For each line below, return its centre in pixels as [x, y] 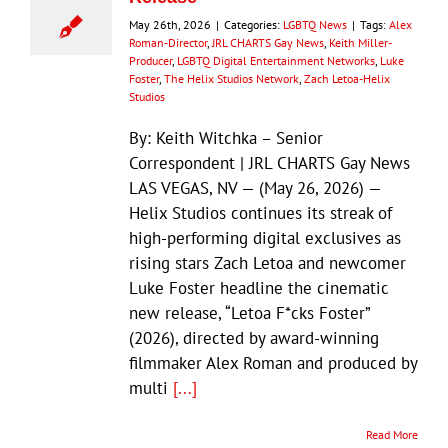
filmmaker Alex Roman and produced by [273, 362]
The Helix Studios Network [231, 78]
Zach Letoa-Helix [347, 78]
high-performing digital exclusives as [265, 237]
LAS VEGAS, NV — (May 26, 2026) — [255, 187]
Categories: [253, 24]
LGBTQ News [315, 24]
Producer [150, 60]
